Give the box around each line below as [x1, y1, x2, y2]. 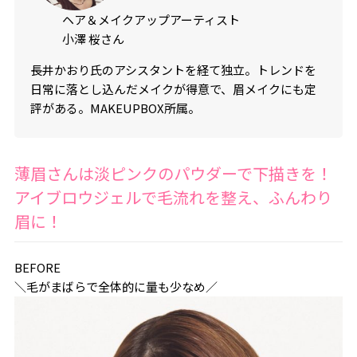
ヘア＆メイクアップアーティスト [61, 11, 240, 29]
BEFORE [14, 259, 61, 277]
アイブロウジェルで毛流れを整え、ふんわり [14, 186, 332, 210]
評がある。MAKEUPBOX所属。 [29, 100, 200, 117]
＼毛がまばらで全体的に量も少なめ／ [14, 278, 218, 296]
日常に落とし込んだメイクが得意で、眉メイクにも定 [29, 80, 316, 98]
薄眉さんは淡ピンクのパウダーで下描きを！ [14, 162, 332, 186]
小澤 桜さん [61, 30, 124, 48]
